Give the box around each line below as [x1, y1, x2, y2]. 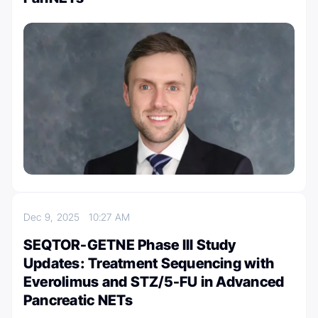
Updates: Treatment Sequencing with [23, 255, 275, 273]
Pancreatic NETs [23, 292, 133, 309]
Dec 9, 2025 [23, 211, 89, 224]
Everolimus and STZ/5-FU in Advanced [23, 273, 285, 291]
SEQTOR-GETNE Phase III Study [23, 236, 236, 254]
